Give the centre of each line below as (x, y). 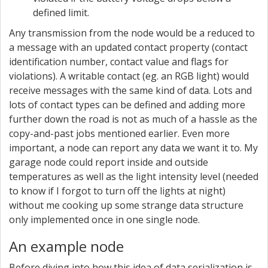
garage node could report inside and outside (109, 162)
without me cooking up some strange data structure (126, 205)
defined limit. (61, 13)
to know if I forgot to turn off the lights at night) (117, 191)
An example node (66, 246)
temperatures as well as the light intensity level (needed (134, 176)
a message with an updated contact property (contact (128, 47)
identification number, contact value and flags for (119, 62)
